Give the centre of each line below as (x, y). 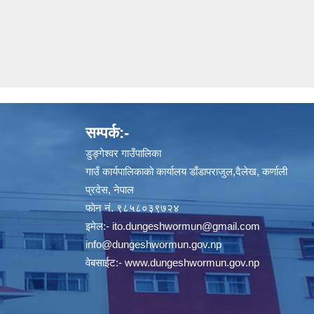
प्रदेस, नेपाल (110, 189)
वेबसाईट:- (105, 262)
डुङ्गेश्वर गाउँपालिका (123, 153)
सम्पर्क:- (107, 132)
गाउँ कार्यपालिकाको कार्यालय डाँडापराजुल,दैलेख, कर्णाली (186, 171)
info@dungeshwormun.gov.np (153, 244)
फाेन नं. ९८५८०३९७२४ (132, 207)
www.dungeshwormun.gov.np (192, 262)
